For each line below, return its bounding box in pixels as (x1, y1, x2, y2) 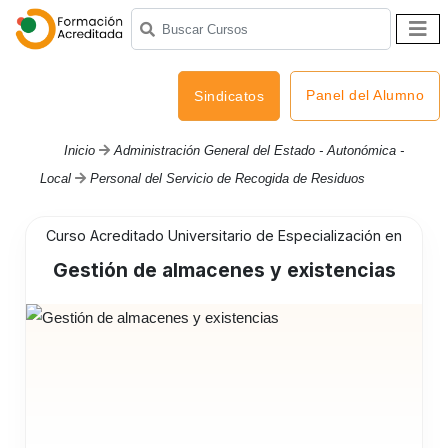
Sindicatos (194, 87, 264, 104)
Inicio (64, 142, 95, 158)
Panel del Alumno (306, 87, 424, 104)
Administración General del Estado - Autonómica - (114, 142, 404, 158)
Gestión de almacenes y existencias (52, 257, 396, 282)
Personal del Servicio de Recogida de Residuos (90, 170, 365, 186)
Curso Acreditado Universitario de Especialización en (46, 226, 402, 244)
